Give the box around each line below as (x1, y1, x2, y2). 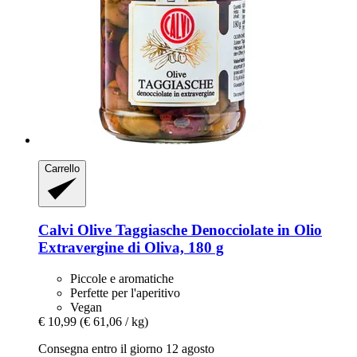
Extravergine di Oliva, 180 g (38, 239, 224, 257)
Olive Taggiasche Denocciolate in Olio (73, 222, 322, 239)
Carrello (45, 163, 80, 175)
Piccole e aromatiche (70, 272, 174, 286)
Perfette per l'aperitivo (70, 286, 180, 300)
